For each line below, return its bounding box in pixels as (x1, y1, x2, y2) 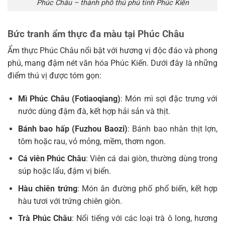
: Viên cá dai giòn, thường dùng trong (85, 154, 218, 164)
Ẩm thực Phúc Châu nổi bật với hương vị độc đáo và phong (8, 46, 217, 56)
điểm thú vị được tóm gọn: (8, 71, 101, 81)
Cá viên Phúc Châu (18, 154, 86, 164)
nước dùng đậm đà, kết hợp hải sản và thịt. (18, 106, 170, 117)
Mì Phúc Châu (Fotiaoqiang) (18, 94, 121, 104)
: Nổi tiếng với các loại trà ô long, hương (72, 213, 218, 223)
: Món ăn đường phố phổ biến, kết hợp (77, 183, 218, 193)
